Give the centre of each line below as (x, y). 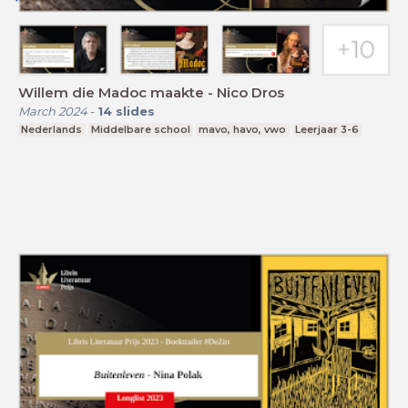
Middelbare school (140, 129)
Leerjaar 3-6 (327, 129)
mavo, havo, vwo (243, 129)
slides (135, 111)
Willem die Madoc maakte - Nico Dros (151, 92)
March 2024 (53, 111)
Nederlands (52, 129)
